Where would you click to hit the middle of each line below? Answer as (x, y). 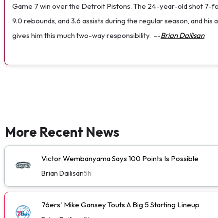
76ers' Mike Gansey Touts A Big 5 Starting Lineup (120, 204)
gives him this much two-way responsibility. (82, 35)
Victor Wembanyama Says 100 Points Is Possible (120, 158)
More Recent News (62, 132)
